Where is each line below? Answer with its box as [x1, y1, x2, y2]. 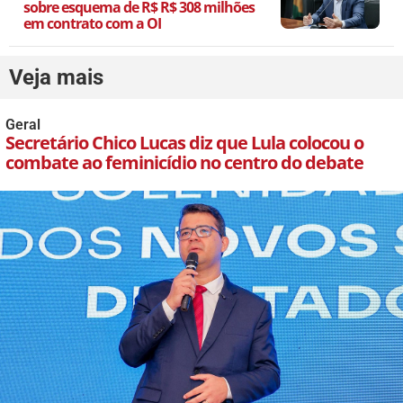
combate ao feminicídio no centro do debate [5, 149, 363, 175]
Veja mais [9, 64, 103, 90]
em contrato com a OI [23, 13, 161, 33]
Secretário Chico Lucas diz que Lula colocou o [5, 130, 363, 155]
